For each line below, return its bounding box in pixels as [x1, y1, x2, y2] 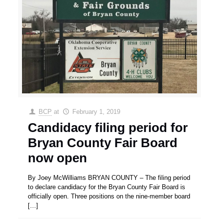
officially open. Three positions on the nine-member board [28, 193, 191, 200]
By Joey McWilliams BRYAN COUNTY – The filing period [28, 174, 191, 182]
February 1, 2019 [72, 108, 120, 116]
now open [28, 151, 88, 166]
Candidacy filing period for [28, 120, 188, 135]
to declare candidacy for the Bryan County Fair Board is [28, 183, 186, 191]
